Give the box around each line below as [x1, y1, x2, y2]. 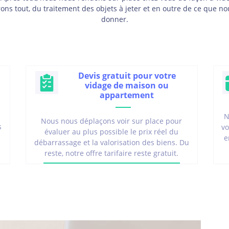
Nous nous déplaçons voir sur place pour [41, 116, 182, 126]
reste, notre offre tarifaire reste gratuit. [44, 148, 179, 158]
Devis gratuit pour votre [78, 70, 176, 82]
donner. [101, 14, 128, 25]
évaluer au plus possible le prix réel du [44, 127, 179, 137]
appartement [100, 89, 154, 101]
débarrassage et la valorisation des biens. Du [34, 138, 189, 148]
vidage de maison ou [85, 80, 169, 91]
